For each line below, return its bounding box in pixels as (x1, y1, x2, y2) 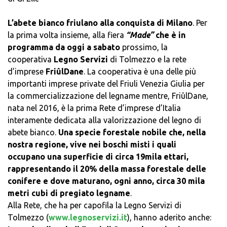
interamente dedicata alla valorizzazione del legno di (8, 116, 201, 125)
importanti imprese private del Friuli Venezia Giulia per (8, 79, 205, 89)
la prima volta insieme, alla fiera (8, 30, 126, 40)
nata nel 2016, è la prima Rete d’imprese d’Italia (8, 103, 181, 113)
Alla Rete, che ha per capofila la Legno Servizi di (8, 201, 181, 210)
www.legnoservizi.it (49, 213, 127, 222)
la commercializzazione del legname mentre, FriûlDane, (8, 91, 208, 101)
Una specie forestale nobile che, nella (58, 128, 206, 137)
